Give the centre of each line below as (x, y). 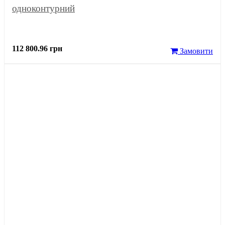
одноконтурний (43, 8)
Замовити (195, 51)
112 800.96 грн (37, 48)
